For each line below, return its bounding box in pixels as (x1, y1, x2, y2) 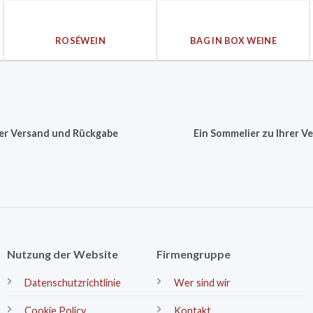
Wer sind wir (174, 277, 231, 289)
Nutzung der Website (6, 247, 118, 261)
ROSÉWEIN (54, 34, 106, 46)
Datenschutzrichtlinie (24, 277, 121, 289)
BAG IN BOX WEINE (189, 34, 277, 46)
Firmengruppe (156, 247, 231, 261)
